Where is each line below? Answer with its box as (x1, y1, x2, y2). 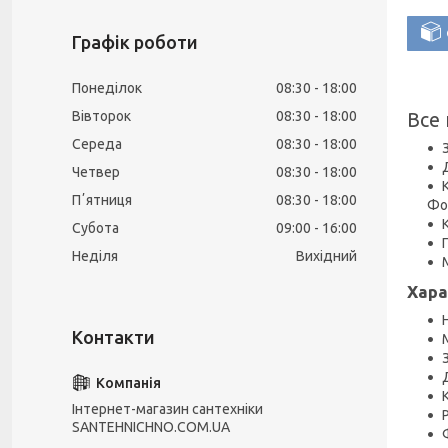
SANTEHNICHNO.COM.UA (72, 419, 230, 435)
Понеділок (72, 80, 142, 96)
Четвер (72, 164, 120, 180)
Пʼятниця (72, 192, 132, 208)
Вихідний (296, 248, 357, 264)
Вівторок (72, 108, 131, 124)
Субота (72, 220, 119, 236)
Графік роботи (72, 32, 198, 52)
